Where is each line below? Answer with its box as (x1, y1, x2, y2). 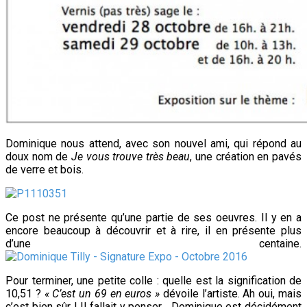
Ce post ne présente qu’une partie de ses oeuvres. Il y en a (5, 210, 302, 224)
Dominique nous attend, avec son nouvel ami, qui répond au (5, 136, 302, 150)
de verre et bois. (5, 162, 84, 176)
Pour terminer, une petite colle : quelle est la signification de (5, 273, 302, 287)
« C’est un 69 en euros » (44, 286, 160, 300)
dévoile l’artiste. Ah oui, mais (160, 286, 302, 300)
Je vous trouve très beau (71, 149, 191, 163)
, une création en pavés (190, 149, 302, 163)
